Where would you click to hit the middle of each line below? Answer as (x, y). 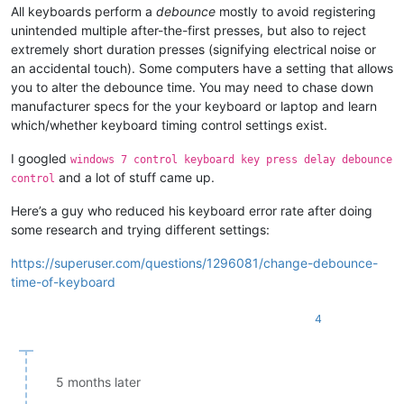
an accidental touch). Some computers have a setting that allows (202, 68)
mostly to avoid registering (296, 11)
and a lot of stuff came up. (135, 177)
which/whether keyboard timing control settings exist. (169, 124)
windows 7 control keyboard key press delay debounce (231, 159)
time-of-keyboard (63, 281)
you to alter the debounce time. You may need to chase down (192, 87)
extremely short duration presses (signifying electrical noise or (193, 49)
